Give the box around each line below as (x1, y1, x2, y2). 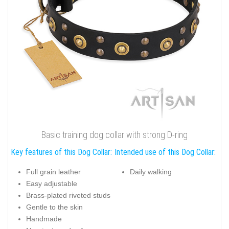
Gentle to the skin (26, 202, 83, 211)
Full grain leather (26, 167, 81, 176)
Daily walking (130, 167, 172, 176)
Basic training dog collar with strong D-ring (41, 129, 188, 141)
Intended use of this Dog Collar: (114, 147, 216, 157)
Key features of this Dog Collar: (11, 147, 112, 157)
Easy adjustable (26, 179, 77, 188)
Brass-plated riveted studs (26, 191, 110, 199)
